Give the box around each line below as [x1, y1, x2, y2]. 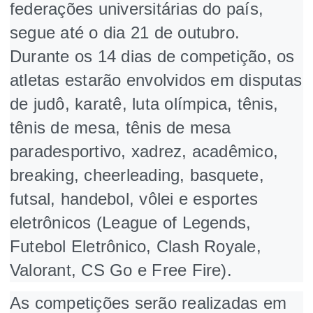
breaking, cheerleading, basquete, [10, 165, 264, 184]
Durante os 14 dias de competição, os [10, 46, 295, 66]
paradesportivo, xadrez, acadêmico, [10, 141, 279, 161]
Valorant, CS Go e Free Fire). [10, 260, 232, 279]
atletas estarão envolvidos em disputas [10, 70, 303, 89]
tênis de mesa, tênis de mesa [10, 117, 231, 137]
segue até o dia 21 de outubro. [10, 22, 240, 42]
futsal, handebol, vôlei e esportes [10, 189, 259, 208]
